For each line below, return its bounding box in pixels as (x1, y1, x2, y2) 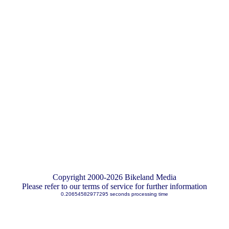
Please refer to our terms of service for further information (22, 182, 207, 191)
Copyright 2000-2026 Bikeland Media (53, 173, 176, 181)
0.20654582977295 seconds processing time (61, 191, 168, 197)
